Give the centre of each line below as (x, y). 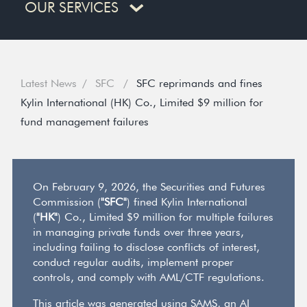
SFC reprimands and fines (199, 83)
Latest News (49, 83)
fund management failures (85, 122)
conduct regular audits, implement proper (133, 262)
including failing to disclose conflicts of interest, (146, 247)
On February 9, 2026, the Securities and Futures (149, 187)
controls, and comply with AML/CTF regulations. (149, 277)
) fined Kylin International (187, 202)
